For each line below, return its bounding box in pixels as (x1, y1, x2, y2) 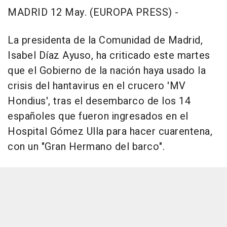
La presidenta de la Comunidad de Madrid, (8, 33, 203, 48)
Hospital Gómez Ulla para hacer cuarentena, (8, 124, 212, 139)
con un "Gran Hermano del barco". (8, 139, 165, 155)
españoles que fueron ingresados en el (8, 109, 188, 124)
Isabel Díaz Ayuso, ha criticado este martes (8, 48, 210, 63)
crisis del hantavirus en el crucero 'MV (8, 79, 186, 94)
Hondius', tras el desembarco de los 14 (8, 94, 191, 109)
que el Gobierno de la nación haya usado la (8, 63, 206, 79)
